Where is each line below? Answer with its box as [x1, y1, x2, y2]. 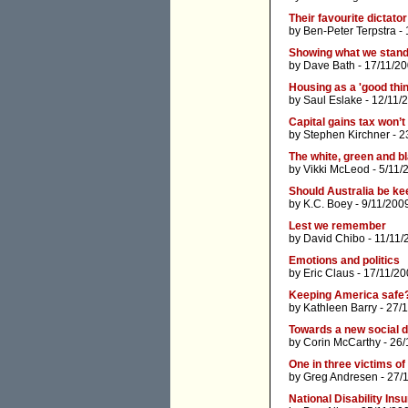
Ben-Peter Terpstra [303, 25, 396, 38]
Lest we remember [289, 219, 386, 233]
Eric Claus [303, 267, 354, 280]
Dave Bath [303, 59, 355, 73]
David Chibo [303, 232, 365, 246]
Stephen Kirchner [303, 128, 390, 142]
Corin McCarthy [303, 336, 381, 350]
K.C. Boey [303, 198, 352, 211]
